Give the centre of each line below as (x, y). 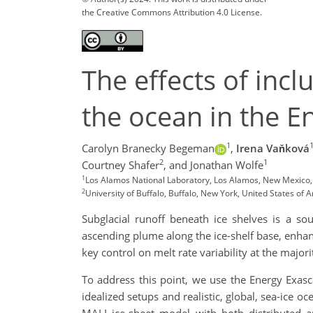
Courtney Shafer (121, 165)
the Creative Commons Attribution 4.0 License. (172, 12)
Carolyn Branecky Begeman (148, 148)
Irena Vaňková (272, 148)
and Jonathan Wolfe (216, 165)
